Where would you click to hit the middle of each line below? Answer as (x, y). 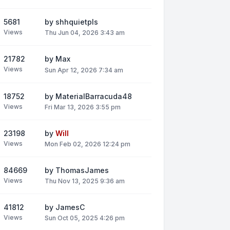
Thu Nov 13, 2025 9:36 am (85, 181)
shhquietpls (77, 22)
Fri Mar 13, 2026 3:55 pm (83, 107)
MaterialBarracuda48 (94, 96)
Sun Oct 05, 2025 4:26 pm (85, 218)
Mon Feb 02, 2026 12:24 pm (88, 144)
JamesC (70, 207)
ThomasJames (82, 170)
